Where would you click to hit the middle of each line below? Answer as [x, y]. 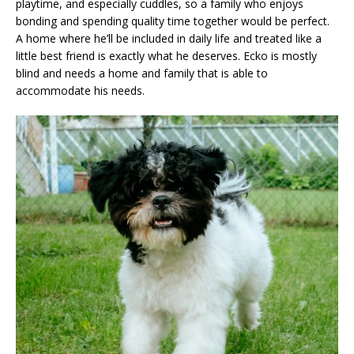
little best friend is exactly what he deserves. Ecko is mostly [166, 55]
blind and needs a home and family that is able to [142, 73]
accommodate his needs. [80, 90]
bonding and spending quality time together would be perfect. [173, 21]
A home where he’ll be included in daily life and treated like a [169, 38]
